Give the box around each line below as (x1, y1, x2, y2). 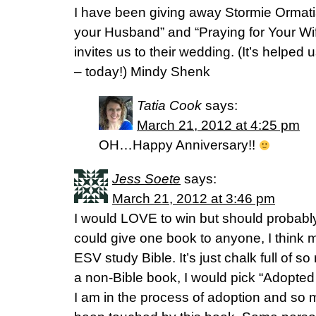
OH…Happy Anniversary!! (99, 138, 259, 152)
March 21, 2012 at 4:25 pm (137, 118, 300, 133)
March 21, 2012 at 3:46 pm (112, 191, 275, 206)
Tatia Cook (137, 98, 202, 113)
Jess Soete (112, 171, 181, 186)
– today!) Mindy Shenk (74, 64, 210, 79)
